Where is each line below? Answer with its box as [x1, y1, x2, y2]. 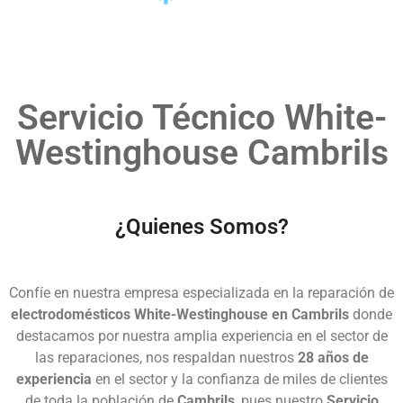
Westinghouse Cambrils [14, 131, 389, 174]
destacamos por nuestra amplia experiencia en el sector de [15, 327, 388, 345]
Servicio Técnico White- [16, 96, 387, 139]
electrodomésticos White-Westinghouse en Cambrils [11, 305, 349, 323]
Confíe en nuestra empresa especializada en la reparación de [9, 283, 394, 301]
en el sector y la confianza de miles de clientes [91, 370, 388, 388]
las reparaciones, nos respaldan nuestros [34, 348, 298, 366]
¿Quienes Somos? [114, 213, 289, 239]
